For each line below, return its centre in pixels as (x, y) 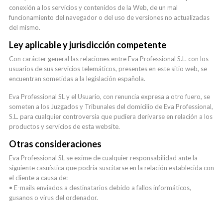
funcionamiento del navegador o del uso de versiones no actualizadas (109, 17)
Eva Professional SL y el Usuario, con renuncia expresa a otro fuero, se (110, 97)
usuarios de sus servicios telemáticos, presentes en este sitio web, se (108, 69)
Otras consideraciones (55, 144)
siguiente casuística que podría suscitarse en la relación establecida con (111, 168)
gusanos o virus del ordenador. (54, 198)
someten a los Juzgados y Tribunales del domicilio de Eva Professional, (111, 107)
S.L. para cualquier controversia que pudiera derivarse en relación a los (111, 116)
